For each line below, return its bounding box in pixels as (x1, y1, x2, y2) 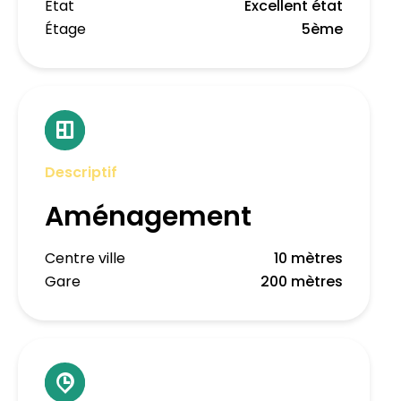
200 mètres (260, 271, 343, 293)
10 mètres (274, 248, 343, 269)
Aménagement (45, 198, 252, 236)
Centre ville (45, 248, 125, 269)
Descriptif (45, 162, 117, 183)
